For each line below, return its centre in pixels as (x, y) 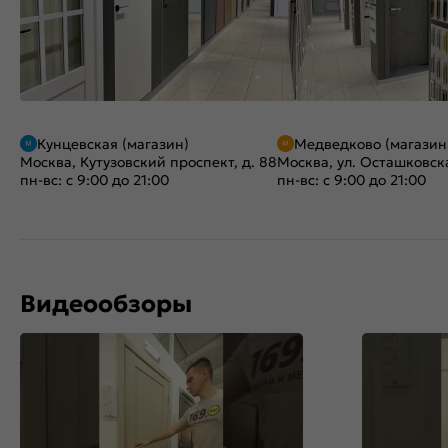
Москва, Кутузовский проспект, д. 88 (148, 162)
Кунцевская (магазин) (113, 144)
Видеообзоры (106, 304)
